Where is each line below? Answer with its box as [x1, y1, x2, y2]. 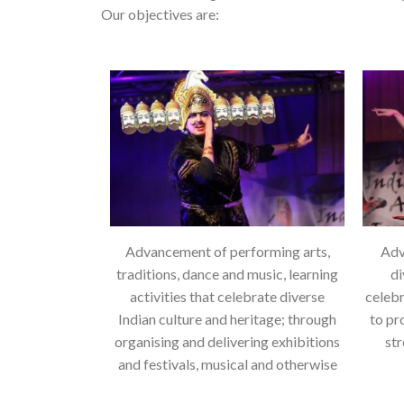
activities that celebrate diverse [130, 288, 325, 306]
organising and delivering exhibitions [115, 333, 340, 351]
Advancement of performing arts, [124, 243, 330, 261]
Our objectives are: [101, 5, 219, 23]
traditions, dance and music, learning [116, 265, 338, 283]
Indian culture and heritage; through [118, 310, 336, 328]
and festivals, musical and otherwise [117, 355, 337, 373]
